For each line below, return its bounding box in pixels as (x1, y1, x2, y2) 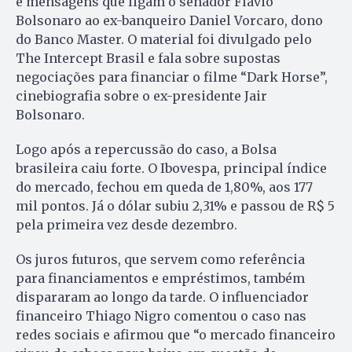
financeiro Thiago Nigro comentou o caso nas (16, 308, 306, 324)
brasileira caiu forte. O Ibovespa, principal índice (16, 160, 327, 177)
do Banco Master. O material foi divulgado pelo (16, 31, 312, 48)
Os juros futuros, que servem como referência (16, 251, 305, 268)
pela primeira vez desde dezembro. (16, 217, 237, 233)
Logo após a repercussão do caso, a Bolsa (16, 141, 277, 158)
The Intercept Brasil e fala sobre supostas (16, 50, 280, 67)
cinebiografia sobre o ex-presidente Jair (16, 88, 267, 104)
